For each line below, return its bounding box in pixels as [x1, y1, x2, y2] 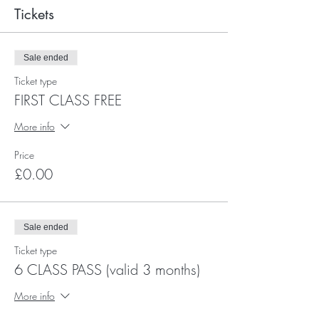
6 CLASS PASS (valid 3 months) [14, 260, 200, 279]
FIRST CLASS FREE [14, 90, 122, 110]
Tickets [14, 5, 54, 23]
